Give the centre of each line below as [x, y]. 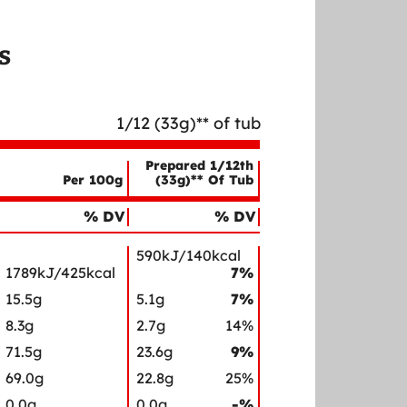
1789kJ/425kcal [60, 272]
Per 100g [92, 179]
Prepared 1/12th [199, 165]
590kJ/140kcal [188, 255]
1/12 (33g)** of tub [189, 124]
